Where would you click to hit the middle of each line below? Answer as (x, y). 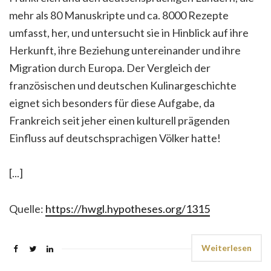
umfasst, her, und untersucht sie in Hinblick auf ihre (129, 33)
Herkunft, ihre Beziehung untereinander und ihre (125, 50)
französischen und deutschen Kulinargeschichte (123, 85)
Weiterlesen (227, 248)
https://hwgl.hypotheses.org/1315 (128, 209)
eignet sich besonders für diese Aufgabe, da (112, 103)
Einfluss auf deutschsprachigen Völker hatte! (115, 138)
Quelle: (27, 209)
